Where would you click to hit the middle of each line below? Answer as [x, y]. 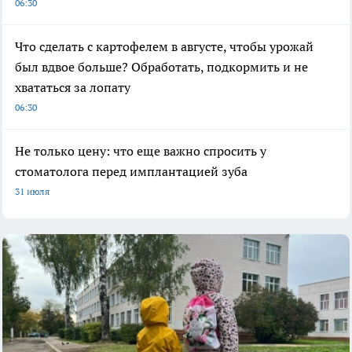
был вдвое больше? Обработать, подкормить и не [161, 66]
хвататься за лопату [73, 87]
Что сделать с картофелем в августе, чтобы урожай [164, 46]
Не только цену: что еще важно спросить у [141, 150]
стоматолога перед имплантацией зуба [131, 171]
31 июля [32, 191]
